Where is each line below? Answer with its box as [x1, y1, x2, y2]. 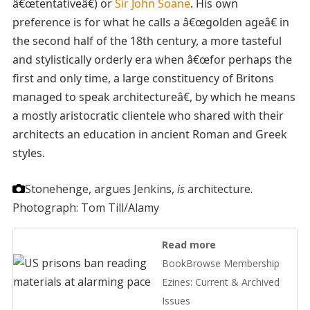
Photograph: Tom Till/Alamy [12, 199, 159, 215]
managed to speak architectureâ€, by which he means [12, 89, 295, 104]
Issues [162, 293, 190, 307]
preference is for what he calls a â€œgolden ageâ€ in [12, 14, 289, 30]
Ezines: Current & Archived [162, 275, 280, 289]
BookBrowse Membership [162, 256, 280, 270]
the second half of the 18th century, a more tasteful [12, 33, 282, 48]
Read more [162, 237, 216, 251]
